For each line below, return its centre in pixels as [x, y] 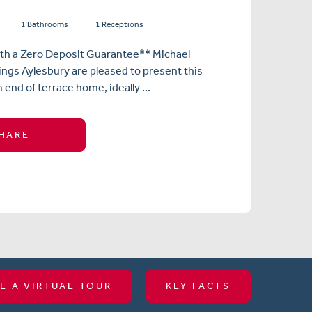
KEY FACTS [198, 286]
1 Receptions [118, 24]
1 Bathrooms [43, 24]
